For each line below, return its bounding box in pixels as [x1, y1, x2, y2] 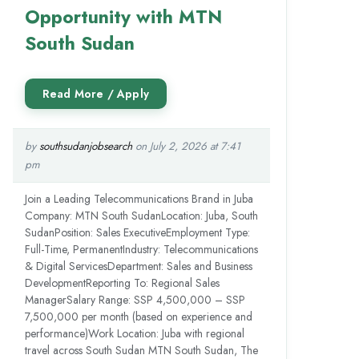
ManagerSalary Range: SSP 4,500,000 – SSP [24, 292, 245, 308]
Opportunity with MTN [24, 3, 222, 30]
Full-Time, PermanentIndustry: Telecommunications [24, 241, 258, 257]
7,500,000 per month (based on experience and [24, 309, 252, 325]
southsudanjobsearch [38, 139, 132, 154]
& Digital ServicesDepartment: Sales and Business [24, 258, 252, 274]
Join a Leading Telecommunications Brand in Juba [24, 191, 253, 207]
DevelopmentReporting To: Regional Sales [24, 275, 220, 291]
